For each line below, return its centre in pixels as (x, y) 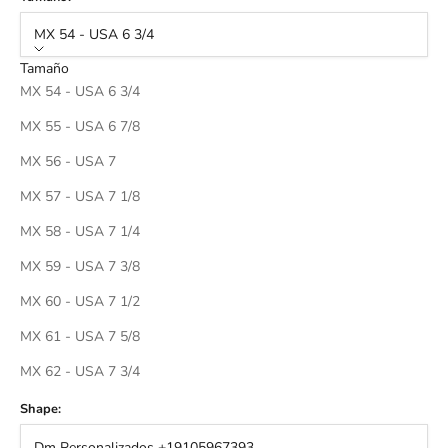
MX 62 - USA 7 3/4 (80, 372)
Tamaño (44, 69)
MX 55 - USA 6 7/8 (80, 127)
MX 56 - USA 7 (68, 162)
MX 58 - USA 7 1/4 (80, 232)
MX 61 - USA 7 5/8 (80, 337)
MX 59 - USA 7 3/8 (80, 267)
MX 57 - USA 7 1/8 (80, 197)
